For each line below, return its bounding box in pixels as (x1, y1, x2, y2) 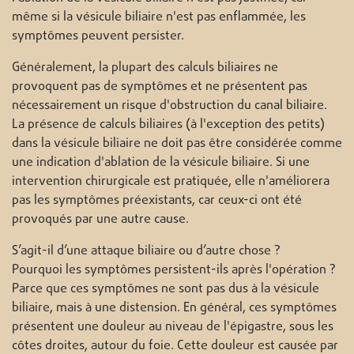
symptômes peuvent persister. (12, 27, 184, 47)
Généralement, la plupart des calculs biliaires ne (12, 58, 278, 78)
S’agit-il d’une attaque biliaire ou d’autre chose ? (12, 242, 281, 262)
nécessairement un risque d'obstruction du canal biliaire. (12, 96, 327, 116)
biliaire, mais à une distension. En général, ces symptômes (12, 299, 337, 318)
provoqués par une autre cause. (12, 210, 189, 230)
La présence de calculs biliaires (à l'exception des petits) (12, 115, 325, 135)
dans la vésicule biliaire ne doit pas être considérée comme (12, 134, 342, 154)
